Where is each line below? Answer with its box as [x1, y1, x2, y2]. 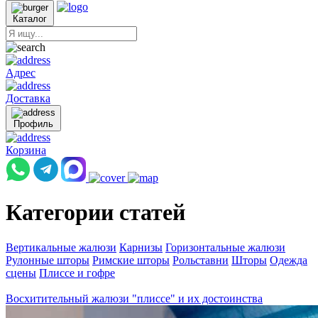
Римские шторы [92, 253, 170, 266]
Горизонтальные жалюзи [165, 241, 285, 253]
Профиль [13, 119, 53, 129]
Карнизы [119, 241, 163, 253]
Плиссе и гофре [39, 266, 115, 279]
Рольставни [172, 253, 229, 266]
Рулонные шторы [6, 253, 89, 266]
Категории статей [6, 199, 185, 226]
